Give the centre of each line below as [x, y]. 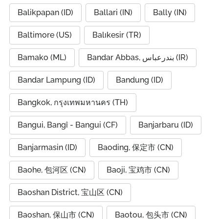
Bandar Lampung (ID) [56, 80]
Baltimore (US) [45, 35]
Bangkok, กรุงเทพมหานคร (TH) [73, 102]
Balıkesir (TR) [117, 35]
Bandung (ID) [140, 80]
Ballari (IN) [113, 12]
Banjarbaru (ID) [166, 125]
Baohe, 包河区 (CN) [52, 170]
